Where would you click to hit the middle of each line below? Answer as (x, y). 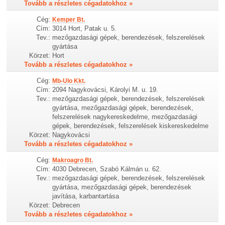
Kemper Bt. (69, 20)
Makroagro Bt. (73, 160)
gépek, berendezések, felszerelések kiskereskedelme (131, 126)
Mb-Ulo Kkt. (69, 81)
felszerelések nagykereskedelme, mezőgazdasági (125, 117)
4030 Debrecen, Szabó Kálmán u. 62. (107, 169)
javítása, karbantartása (86, 196)
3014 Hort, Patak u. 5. (85, 28)
